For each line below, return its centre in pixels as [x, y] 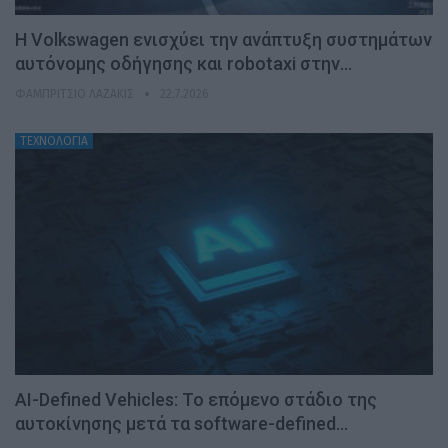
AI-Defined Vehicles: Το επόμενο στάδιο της [196, 400]
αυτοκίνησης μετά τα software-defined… [181, 424]
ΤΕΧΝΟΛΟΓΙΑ [54, 140]
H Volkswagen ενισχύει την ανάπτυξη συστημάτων [223, 39]
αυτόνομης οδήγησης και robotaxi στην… [183, 63]
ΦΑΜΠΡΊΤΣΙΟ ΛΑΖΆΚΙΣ [76, 93]
